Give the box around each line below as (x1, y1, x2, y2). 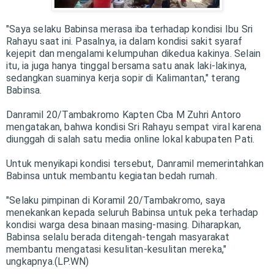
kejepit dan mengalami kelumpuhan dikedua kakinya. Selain (6, 48, 261, 60)
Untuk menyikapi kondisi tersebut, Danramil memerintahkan (6, 158, 264, 170)
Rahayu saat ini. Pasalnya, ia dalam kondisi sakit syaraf (6, 35, 243, 48)
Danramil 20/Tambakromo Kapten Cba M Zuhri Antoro (6, 109, 242, 121)
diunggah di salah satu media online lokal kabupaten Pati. (6, 133, 255, 146)
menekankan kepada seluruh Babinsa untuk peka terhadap (6, 207, 259, 219)
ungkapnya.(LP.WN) (6, 256, 89, 268)
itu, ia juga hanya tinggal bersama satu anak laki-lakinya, (6, 60, 247, 72)
